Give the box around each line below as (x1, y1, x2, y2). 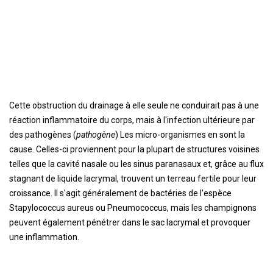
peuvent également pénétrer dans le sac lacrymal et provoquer (9, 218, 250, 227)
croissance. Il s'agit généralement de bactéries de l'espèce (9, 188, 232, 198)
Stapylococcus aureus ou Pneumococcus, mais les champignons (9, 203, 257, 213)
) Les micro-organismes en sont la (115, 130, 245, 140)
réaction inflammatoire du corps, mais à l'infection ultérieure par (9, 115, 255, 125)
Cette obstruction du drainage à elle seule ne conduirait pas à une (9, 101, 259, 110)
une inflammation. (9, 232, 79, 242)
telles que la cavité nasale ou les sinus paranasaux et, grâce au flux (9, 159, 264, 169)
